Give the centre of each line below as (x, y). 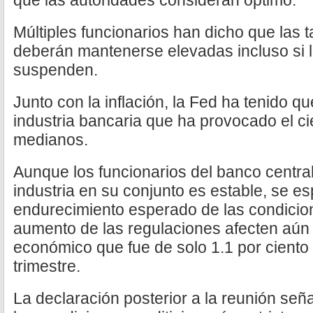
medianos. (51, 140)
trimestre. (47, 266)
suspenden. (56, 70)
